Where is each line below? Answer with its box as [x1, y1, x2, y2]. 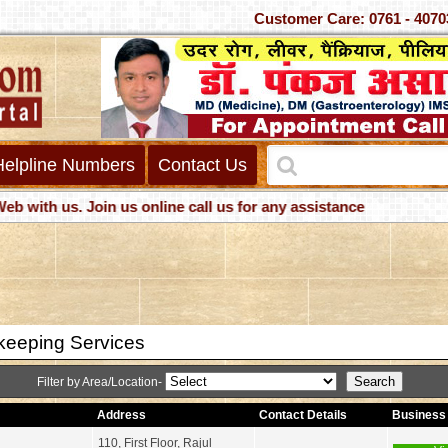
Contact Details [258, 408, 347, 422]
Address [96, 408, 146, 422]
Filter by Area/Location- [37, 375, 165, 389]
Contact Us [158, 155, 247, 175]
